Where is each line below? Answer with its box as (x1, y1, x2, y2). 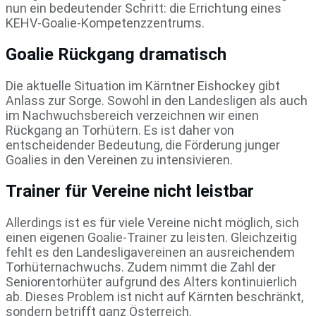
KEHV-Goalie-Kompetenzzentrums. (6, 16, 205, 31)
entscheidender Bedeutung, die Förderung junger (6, 138, 280, 153)
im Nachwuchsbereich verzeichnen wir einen (6, 108, 259, 123)
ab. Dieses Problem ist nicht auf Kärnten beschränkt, (6, 288, 303, 304)
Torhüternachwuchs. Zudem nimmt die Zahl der (6, 259, 276, 274)
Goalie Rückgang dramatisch (6, 44, 226, 65)
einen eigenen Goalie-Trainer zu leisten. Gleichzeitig (6, 229, 297, 245)
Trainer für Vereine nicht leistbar (6, 181, 254, 201)
